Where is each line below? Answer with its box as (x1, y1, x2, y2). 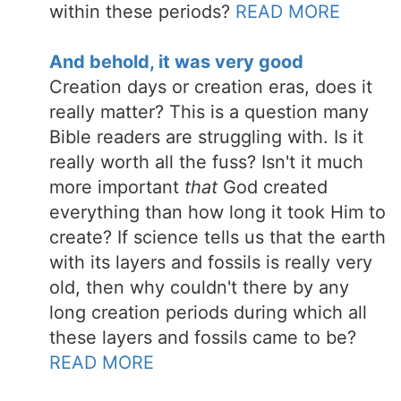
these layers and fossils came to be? (49, 327, 356, 348)
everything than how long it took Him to (49, 201, 386, 223)
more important (49, 176, 184, 198)
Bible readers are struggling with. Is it (49, 126, 363, 148)
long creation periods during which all (49, 302, 367, 323)
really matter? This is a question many (49, 101, 369, 123)
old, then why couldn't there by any (49, 277, 349, 298)
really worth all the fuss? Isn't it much (49, 151, 363, 173)
